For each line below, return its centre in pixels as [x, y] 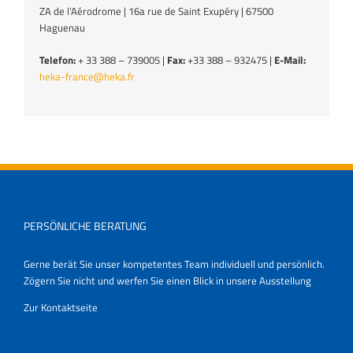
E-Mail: [290, 59]
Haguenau [62, 27]
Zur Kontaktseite [61, 307]
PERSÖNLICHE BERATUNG [85, 225]
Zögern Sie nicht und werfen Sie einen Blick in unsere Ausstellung [167, 280]
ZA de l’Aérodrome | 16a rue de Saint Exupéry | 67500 [156, 11]
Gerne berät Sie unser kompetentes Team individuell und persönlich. [174, 264]
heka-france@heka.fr [87, 76]
